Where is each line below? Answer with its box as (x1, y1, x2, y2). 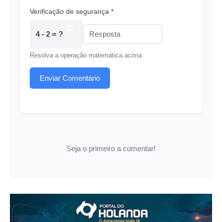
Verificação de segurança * (30, 7, 113, 16)
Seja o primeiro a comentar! (66, 144, 156, 153)
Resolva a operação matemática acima (30, 52, 142, 59)
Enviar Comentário (40, 73, 100, 82)
